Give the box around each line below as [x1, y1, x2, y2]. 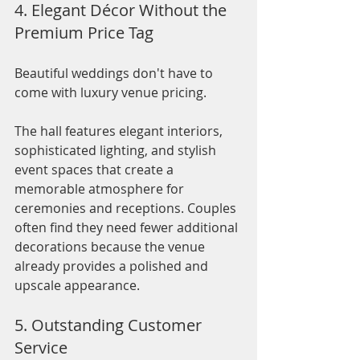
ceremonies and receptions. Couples [14, 199, 239, 218]
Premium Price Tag [14, 22, 153, 44]
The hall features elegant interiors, [14, 122, 226, 141]
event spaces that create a [14, 161, 177, 179]
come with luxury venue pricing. [14, 84, 207, 102]
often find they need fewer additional [14, 219, 241, 237]
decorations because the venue [14, 238, 208, 256]
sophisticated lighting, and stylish [14, 141, 219, 160]
